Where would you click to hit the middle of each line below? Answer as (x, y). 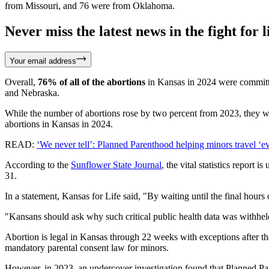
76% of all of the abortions (92, 82)
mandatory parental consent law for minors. (87, 248)
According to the (38, 165)
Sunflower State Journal (116, 165)
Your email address (43, 61)
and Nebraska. (32, 93)
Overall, (21, 82)
